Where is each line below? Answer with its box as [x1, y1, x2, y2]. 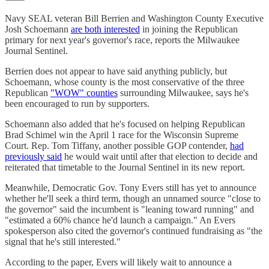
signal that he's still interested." [5, 237, 121, 247]
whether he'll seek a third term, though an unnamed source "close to [5, 193, 261, 204]
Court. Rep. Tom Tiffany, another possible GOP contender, [5, 141, 230, 151]
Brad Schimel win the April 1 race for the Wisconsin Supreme [5, 130, 238, 141]
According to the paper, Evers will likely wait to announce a [5, 257, 232, 268]
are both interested [71, 24, 140, 35]
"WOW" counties [50, 88, 118, 98]
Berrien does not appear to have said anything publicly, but [5, 66, 227, 77]
